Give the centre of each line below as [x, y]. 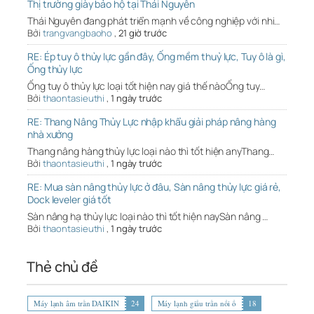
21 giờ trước [142, 33]
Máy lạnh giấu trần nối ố [197, 303]
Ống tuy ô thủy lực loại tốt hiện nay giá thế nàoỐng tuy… [146, 86]
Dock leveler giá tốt [70, 200]
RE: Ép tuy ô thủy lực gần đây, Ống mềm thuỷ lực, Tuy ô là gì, [157, 57]
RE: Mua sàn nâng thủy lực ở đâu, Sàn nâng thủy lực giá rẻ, [155, 187]
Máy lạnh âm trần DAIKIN [76, 303]
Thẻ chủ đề [62, 267]
